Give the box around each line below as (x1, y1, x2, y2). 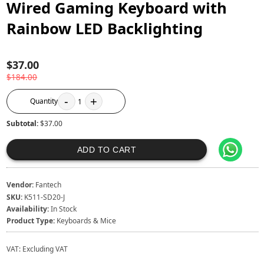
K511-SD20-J (24, 192, 65, 202)
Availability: (6, 203, 49, 214)
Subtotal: (6, 118, 41, 129)
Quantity (29, 96, 58, 107)
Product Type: (6, 216, 55, 226)
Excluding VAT (22, 244, 68, 254)
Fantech (35, 180, 62, 190)
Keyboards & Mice (57, 216, 117, 226)
